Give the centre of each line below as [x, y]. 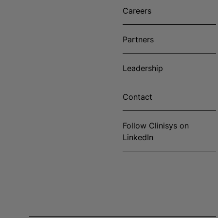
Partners [138, 39]
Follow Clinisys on [156, 126]
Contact [137, 97]
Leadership [143, 68]
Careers [137, 11]
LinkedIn [138, 137]
